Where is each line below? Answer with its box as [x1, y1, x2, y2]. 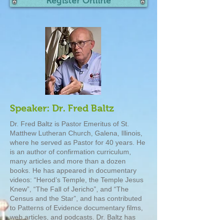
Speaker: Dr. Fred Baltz [10, 103, 114, 113]
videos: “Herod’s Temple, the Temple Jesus [10, 176, 143, 184]
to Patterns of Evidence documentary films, [10, 204, 143, 212]
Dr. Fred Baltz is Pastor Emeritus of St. [10, 120, 129, 128]
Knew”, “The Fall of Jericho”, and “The [10, 185, 129, 193]
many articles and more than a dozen [10, 157, 126, 165]
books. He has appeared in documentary [10, 166, 137, 174]
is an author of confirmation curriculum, [10, 148, 131, 156]
